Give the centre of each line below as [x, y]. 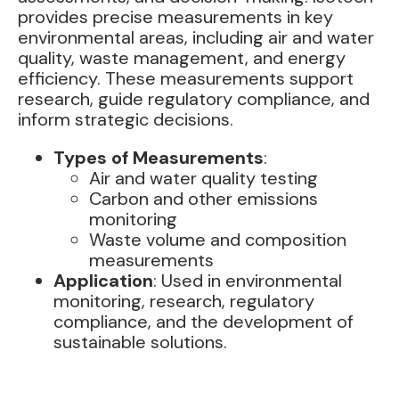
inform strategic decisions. [126, 120]
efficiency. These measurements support [186, 79]
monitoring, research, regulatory [184, 301]
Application [103, 281]
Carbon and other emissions [204, 199]
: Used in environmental [248, 281]
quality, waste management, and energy [182, 58]
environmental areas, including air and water [196, 38]
